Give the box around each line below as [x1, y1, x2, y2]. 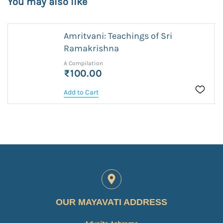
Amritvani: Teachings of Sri [64, 30, 173, 41]
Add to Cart [64, 88, 99, 97]
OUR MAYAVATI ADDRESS [56, 197, 167, 207]
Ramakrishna [64, 42, 119, 54]
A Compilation [64, 59, 104, 67]
